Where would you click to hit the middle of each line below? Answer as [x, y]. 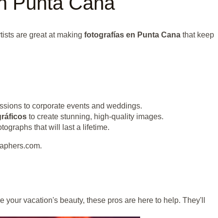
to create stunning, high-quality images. [95, 117]
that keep [197, 35]
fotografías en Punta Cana [132, 35]
